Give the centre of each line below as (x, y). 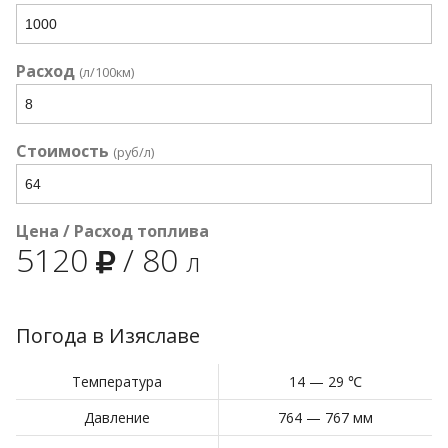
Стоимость (62, 151)
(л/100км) (106, 72)
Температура (117, 381)
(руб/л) (133, 152)
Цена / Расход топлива (112, 231)
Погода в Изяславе (108, 335)
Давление (117, 417)
